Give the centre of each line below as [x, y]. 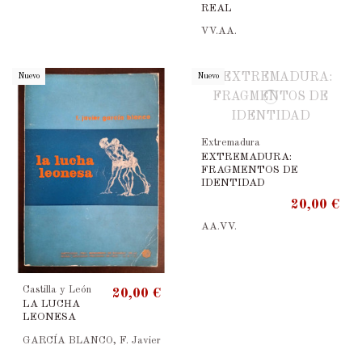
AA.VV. [219, 226]
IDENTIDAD [234, 183]
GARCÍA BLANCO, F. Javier [91, 340]
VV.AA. [219, 32]
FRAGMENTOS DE [250, 170]
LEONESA [49, 317]
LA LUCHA [51, 304]
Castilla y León [57, 289]
